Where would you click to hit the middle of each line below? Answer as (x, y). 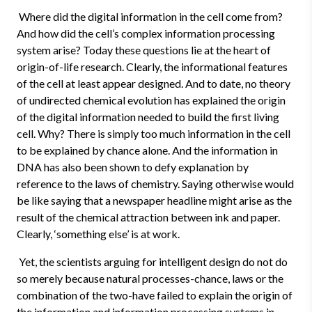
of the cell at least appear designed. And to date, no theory (154, 83)
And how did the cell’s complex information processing (146, 33)
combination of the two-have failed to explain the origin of (155, 295)
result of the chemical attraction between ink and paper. (148, 217)
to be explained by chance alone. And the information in (147, 150)
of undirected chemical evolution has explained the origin (151, 100)
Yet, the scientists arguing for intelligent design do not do (152, 262)
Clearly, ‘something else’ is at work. (98, 234)
